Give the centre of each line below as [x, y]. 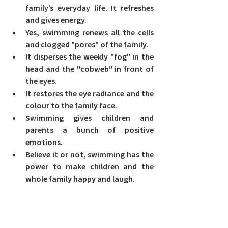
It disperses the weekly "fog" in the [90, 57]
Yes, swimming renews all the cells [90, 32]
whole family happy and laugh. [80, 179]
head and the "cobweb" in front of [90, 69]
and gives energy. [56, 20]
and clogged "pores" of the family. [87, 45]
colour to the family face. [71, 106]
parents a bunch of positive [90, 130]
